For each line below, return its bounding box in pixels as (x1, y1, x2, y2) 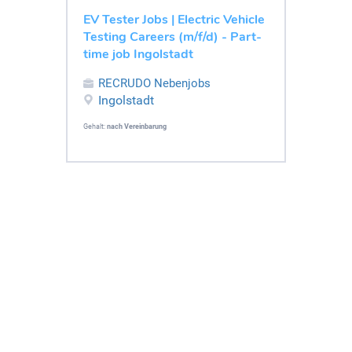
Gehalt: (83, 122, 107, 130)
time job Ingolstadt (83, 45, 193, 63)
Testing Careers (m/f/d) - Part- (83, 27, 262, 46)
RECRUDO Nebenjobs (98, 75, 211, 90)
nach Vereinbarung (107, 122, 167, 130)
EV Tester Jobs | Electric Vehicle (83, 10, 265, 28)
